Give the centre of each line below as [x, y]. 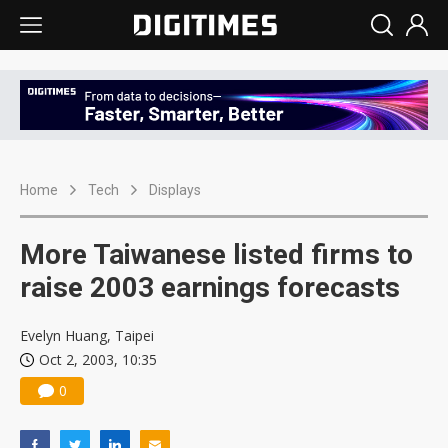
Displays [175, 190]
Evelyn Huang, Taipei [87, 336]
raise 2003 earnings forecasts [210, 288]
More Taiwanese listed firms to [216, 255]
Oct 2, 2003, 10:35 [98, 360]
